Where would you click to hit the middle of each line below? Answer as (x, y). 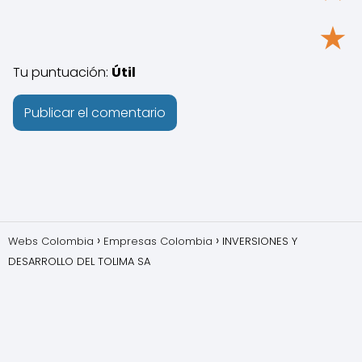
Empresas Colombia (158, 241)
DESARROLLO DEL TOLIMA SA (79, 261)
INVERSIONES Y (260, 241)
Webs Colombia (51, 241)
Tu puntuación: (62, 72)
